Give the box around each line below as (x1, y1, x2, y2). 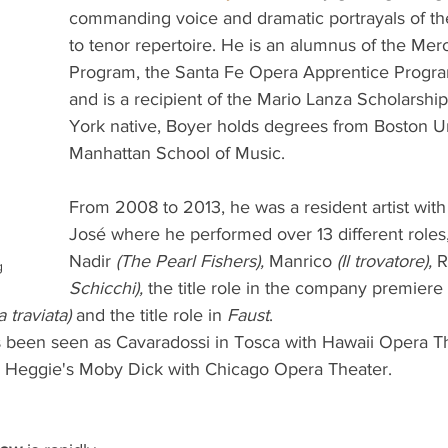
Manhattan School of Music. (69, 143, 285, 164)
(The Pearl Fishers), (116, 251, 264, 272)
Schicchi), (69, 278, 143, 299)
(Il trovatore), (337, 251, 432, 272)
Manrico (264, 251, 337, 272)
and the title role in (71, 305, 227, 326)
